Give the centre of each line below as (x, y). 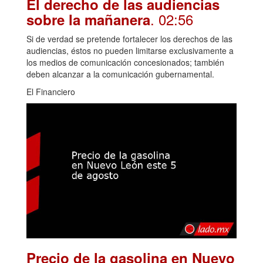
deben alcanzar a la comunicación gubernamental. (120, 74)
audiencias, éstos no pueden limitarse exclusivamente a (130, 50)
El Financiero (51, 91)
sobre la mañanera (88, 19)
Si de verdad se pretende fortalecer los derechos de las (129, 38)
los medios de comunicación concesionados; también (125, 62)
